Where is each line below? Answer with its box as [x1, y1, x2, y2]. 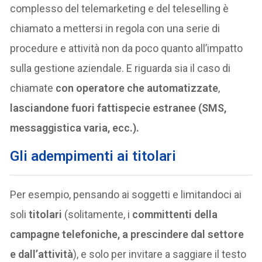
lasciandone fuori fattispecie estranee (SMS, [10, 102, 227, 115]
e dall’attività [10, 248, 74, 261]
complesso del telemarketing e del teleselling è [10, 2, 229, 15]
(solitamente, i [62, 208, 133, 221]
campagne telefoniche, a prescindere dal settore [10, 228, 244, 241]
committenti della [132, 208, 218, 221]
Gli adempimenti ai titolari [10, 148, 177, 165]
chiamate [10, 82, 56, 95]
